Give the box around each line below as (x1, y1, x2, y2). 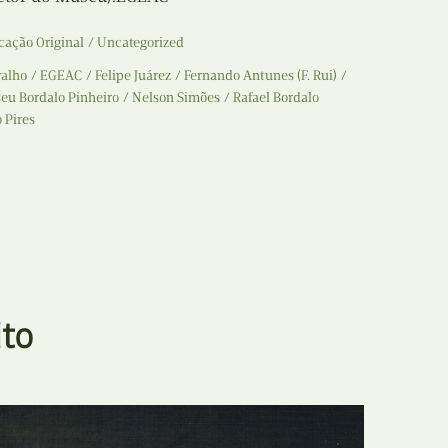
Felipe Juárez (95, 66, 171, 84)
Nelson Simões (132, 88, 220, 106)
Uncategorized (97, 33, 184, 51)
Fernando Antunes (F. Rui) (184, 66, 337, 84)
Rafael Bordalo (233, 88, 319, 106)
